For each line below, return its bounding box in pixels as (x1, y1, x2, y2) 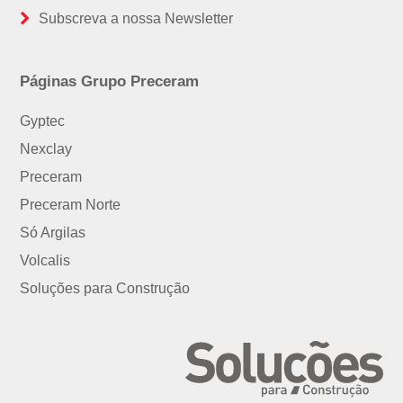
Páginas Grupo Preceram (20, 73, 200, 91)
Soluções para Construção (20, 281, 191, 297)
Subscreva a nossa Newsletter (39, 11, 234, 27)
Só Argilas (20, 225, 86, 241)
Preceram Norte (20, 197, 121, 213)
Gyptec (20, 113, 66, 130)
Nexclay (20, 141, 73, 157)
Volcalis (20, 253, 71, 269)
